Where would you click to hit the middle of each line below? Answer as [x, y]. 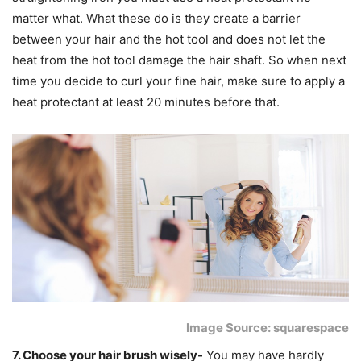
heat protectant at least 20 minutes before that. [146, 102]
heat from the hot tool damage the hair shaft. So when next [179, 60]
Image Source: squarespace [268, 328]
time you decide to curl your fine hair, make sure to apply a [178, 81]
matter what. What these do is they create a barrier [156, 18]
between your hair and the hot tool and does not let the [169, 39]
